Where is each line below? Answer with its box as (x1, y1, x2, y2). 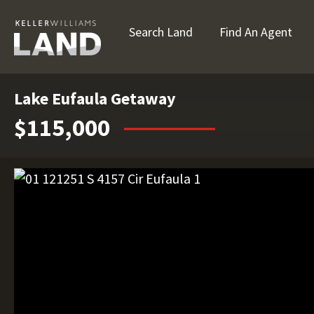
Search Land (129, 24, 193, 40)
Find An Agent (219, 24, 292, 40)
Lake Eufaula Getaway (14, 88, 176, 109)
